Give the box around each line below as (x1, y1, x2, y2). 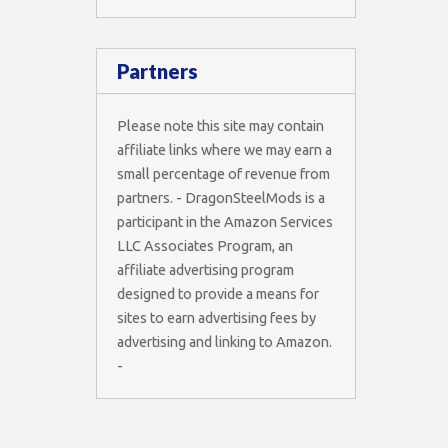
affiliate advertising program (117, 262, 294, 279)
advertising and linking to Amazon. (117, 334, 332, 351)
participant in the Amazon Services (117, 214, 333, 231)
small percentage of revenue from (117, 166, 330, 183)
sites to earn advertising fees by (117, 310, 316, 327)
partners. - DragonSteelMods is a (117, 190, 325, 207)
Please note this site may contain (117, 118, 324, 135)
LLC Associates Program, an (117, 238, 293, 255)
